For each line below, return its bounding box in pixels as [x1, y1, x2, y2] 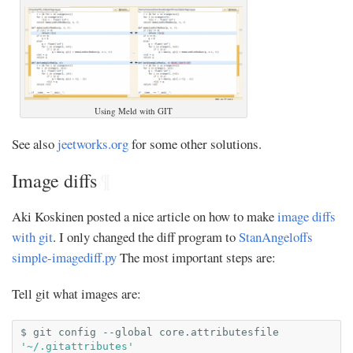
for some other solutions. [128, 135, 262, 153]
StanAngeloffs [239, 228, 313, 246]
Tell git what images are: [12, 284, 141, 303]
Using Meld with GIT [95, 105, 173, 117]
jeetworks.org [58, 135, 128, 153]
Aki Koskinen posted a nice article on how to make [12, 207, 277, 225]
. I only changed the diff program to [53, 228, 239, 246]
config [58, 326, 96, 338]
